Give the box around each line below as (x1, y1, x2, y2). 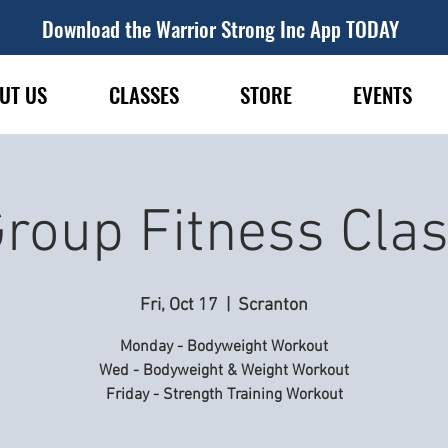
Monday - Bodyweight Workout (120, 337, 328, 357)
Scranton (238, 295, 308, 316)
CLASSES (108, 79, 179, 110)
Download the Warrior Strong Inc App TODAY (42, 13, 399, 44)
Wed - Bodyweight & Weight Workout (99, 361, 349, 381)
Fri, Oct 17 (140, 295, 218, 316)
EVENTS (352, 79, 412, 110)
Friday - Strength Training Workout (105, 385, 343, 405)
